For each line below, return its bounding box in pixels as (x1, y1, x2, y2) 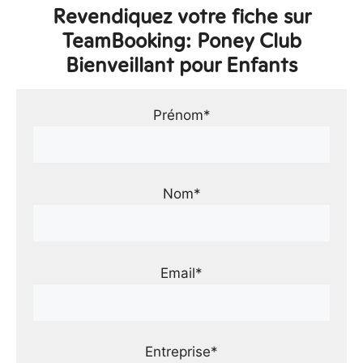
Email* (160, 264, 203, 281)
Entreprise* (145, 344, 218, 360)
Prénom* (152, 106, 211, 123)
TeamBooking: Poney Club (62, 26, 301, 54)
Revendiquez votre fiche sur (52, 2, 311, 30)
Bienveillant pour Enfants (66, 50, 297, 79)
